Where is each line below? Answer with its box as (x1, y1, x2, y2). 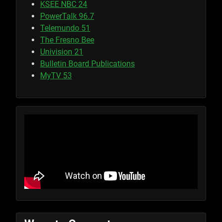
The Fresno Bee (40, 35, 94, 45)
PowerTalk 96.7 (40, 11, 94, 21)
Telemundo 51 (40, 23, 90, 33)
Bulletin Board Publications (40, 59, 135, 69)
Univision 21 (40, 47, 83, 57)
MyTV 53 (40, 71, 72, 81)
